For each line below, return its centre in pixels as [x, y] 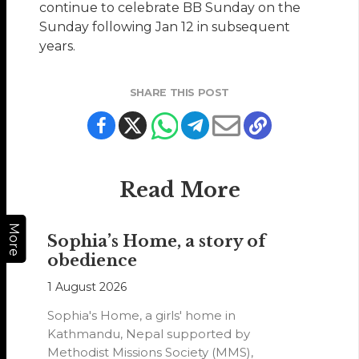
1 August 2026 [87, 287]
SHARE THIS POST [179, 93]
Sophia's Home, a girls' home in [142, 316]
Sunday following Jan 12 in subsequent [165, 27]
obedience [93, 261]
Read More [179, 190]
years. [58, 46]
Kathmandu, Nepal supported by [149, 334]
